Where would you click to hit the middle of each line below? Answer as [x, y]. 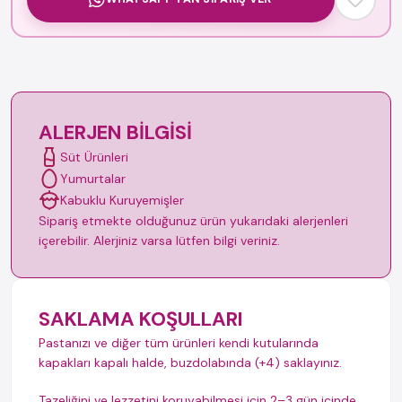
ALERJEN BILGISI [115, 132]
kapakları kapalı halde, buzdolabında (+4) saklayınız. [190, 363]
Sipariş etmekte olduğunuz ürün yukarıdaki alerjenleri [193, 221]
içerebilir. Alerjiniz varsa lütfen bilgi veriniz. [159, 240]
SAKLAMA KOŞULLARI [141, 319]
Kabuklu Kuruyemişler [122, 200]
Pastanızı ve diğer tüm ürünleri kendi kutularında [179, 343]
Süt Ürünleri [94, 157]
